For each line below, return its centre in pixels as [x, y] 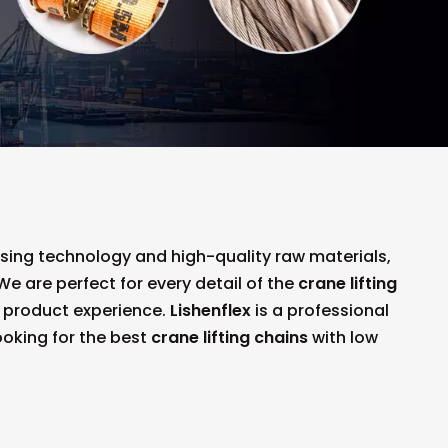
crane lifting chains [229, 338]
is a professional [320, 311]
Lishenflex [210, 311]
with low [343, 338]
